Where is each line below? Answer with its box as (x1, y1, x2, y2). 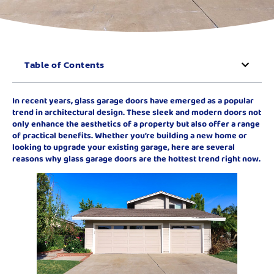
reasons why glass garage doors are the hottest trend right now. (12, 152, 261, 165)
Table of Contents (24, 57, 105, 72)
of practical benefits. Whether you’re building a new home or (12, 128, 247, 141)
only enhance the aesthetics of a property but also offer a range (12, 117, 260, 130)
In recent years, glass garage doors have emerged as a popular (12, 94, 254, 106)
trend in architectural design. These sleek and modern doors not (12, 105, 261, 118)
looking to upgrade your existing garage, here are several (12, 140, 235, 153)
